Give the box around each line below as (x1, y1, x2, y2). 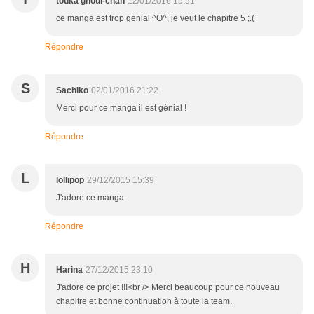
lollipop (56, 175, 84, 186)
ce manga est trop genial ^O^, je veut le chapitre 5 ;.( (56, 13, 254, 24)
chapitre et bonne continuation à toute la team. (56, 296, 232, 307)
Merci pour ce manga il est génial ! (56, 103, 186, 114)
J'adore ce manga (56, 193, 124, 203)
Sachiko (56, 86, 88, 96)
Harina (56, 265, 83, 275)
